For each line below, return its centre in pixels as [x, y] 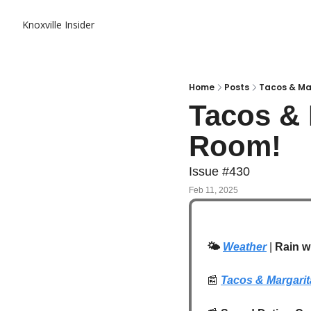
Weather [245, 247]
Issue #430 [219, 171]
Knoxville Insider [58, 25]
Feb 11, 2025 [213, 190]
